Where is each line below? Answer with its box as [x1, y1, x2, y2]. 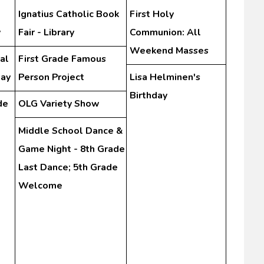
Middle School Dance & [18, 124, 123, 137]
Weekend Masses [129, 44, 209, 58]
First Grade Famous [18, 52, 106, 66]
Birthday [129, 89, 167, 103]
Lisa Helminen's [129, 71, 200, 84]
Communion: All [129, 26, 201, 39]
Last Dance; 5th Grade [18, 160, 118, 174]
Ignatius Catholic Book [18, 8, 119, 21]
